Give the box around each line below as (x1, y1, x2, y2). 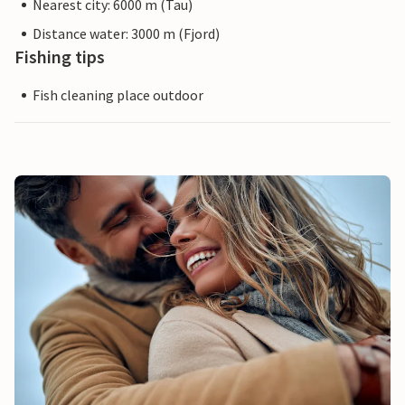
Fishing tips (14, 45, 105, 69)
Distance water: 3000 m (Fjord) (33, 24, 220, 43)
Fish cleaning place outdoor (33, 86, 203, 105)
